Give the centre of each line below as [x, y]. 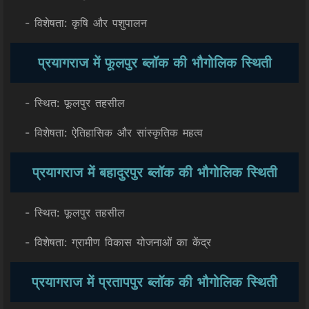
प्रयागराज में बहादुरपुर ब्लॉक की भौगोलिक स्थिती [154, 172]
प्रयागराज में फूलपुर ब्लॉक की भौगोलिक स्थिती [154, 63]
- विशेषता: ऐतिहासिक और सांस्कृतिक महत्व [107, 132]
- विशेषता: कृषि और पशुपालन [79, 23]
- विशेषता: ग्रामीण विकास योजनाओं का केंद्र [111, 242]
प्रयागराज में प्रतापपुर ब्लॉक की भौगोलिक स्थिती [154, 282]
